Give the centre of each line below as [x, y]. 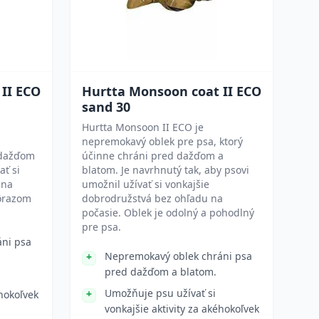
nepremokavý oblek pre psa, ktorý [162, 141]
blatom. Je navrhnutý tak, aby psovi [166, 170]
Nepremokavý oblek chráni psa [178, 256]
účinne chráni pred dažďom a [153, 156]
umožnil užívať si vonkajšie [146, 184]
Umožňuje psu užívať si [160, 293]
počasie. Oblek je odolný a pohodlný [168, 213]
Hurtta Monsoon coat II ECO [172, 91]
